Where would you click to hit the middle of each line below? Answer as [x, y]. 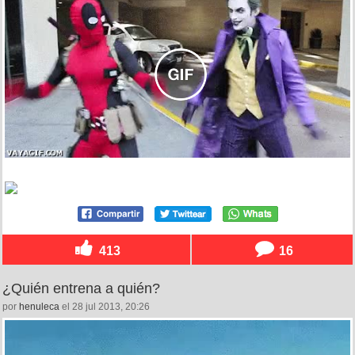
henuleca [39, 306]
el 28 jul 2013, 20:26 [105, 306]
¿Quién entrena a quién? [81, 288]
